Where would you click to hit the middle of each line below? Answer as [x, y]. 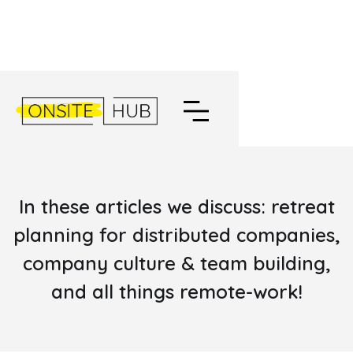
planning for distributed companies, [176, 235]
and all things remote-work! [176, 292]
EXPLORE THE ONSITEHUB [176, 61]
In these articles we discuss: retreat [176, 206]
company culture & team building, [176, 263]
